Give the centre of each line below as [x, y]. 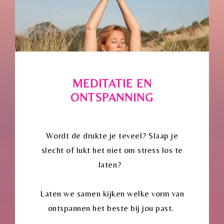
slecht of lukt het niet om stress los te [112, 150]
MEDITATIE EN [112, 83]
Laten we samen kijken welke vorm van [112, 194]
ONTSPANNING [112, 97]
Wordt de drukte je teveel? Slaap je [112, 135]
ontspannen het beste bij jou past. [112, 208]
